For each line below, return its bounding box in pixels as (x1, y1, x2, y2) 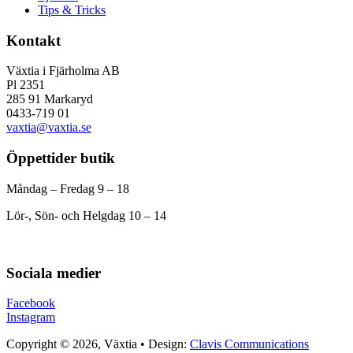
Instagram (6, 310, 55, 325)
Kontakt (6, 32, 61, 49)
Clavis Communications (190, 337, 309, 351)
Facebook (6, 296, 55, 310)
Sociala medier (6, 264, 101, 281)
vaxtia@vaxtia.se (6, 121, 91, 135)
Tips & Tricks (38, 3, 106, 17)
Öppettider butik (6, 150, 115, 167)
